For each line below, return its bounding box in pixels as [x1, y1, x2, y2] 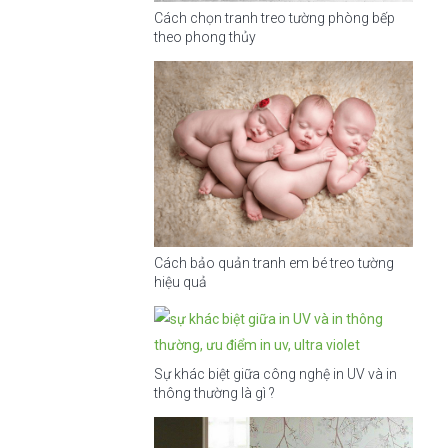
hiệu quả [153, 274, 207, 291]
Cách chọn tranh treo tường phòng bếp [153, 9, 395, 26]
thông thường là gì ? [153, 385, 275, 402]
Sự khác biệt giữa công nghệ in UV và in [153, 366, 397, 383]
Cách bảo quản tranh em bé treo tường [153, 255, 394, 272]
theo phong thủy [153, 28, 256, 45]
